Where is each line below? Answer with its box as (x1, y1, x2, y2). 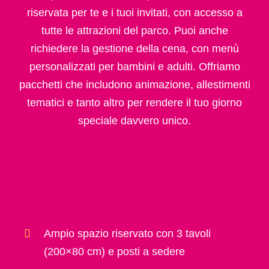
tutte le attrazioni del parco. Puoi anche (41, 24, 228, 37)
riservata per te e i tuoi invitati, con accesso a (26, 6, 243, 19)
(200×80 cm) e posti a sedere (44, 245, 186, 258)
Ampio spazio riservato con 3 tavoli (44, 227, 211, 240)
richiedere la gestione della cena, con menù (30, 42, 239, 55)
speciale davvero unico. (78, 114, 191, 127)
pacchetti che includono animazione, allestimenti (19, 78, 250, 91)
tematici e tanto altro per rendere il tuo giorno (27, 96, 242, 109)
